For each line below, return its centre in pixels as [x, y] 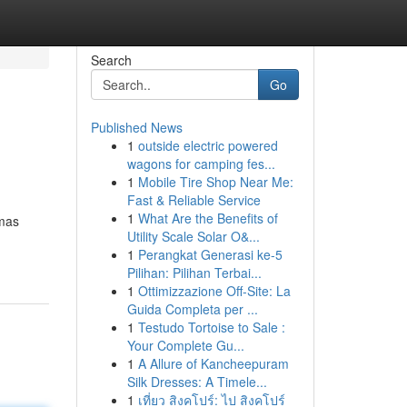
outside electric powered [208, 145]
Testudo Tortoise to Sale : [211, 327]
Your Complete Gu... [185, 345]
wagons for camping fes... [201, 164]
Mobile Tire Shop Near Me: [215, 182]
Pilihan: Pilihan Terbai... [194, 273]
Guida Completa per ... [192, 309]
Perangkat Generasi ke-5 [210, 254]
